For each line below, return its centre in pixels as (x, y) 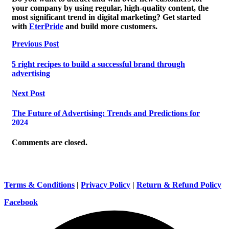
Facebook (21, 202)
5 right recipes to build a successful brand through (98, 64)
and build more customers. (110, 27)
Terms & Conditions (39, 185)
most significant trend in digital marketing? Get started (106, 17)
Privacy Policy (106, 185)
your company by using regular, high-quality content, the (110, 8)
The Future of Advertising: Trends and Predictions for (106, 113)
